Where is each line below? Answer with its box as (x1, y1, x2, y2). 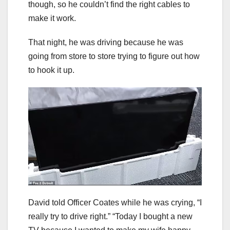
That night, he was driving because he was (28, 38, 183, 47)
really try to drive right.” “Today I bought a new (28, 212, 193, 221)
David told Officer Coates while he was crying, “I (28, 198, 202, 207)
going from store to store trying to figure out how (28, 52, 200, 61)
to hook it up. (28, 66, 74, 75)
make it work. (28, 14, 76, 23)
